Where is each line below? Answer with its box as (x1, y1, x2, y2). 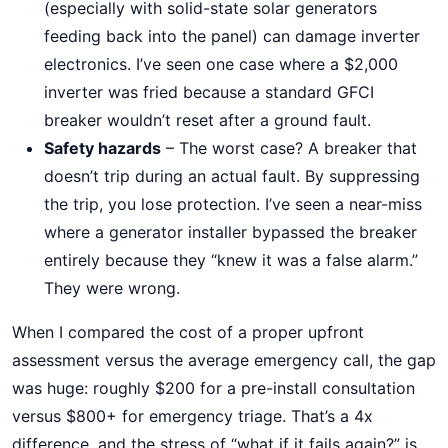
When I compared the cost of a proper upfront (12, 322, 364, 342)
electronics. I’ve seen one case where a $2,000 (44, 54, 398, 74)
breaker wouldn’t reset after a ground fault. (44, 110, 371, 130)
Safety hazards (44, 138, 161, 158)
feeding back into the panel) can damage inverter (44, 26, 420, 46)
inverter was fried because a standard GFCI (44, 82, 374, 102)
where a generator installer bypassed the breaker (44, 222, 417, 242)
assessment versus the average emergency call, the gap (12, 350, 436, 370)
